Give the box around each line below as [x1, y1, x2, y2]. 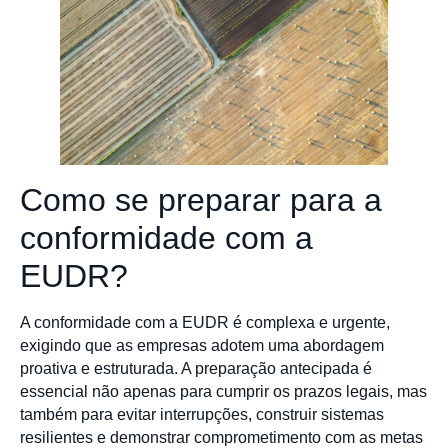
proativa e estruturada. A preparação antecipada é [20, 360, 372, 378]
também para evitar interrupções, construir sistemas [20, 406, 384, 424]
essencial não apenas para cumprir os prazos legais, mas [20, 383, 427, 401]
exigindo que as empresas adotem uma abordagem [20, 337, 384, 355]
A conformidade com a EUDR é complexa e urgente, [20, 314, 390, 332]
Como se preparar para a [20, 182, 382, 219]
